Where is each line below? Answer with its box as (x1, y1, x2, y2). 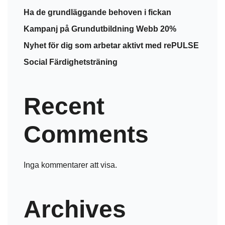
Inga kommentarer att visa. (24, 161, 117, 169)
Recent (24, 93, 104, 120)
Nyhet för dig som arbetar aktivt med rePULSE (24, 41, 199, 50)
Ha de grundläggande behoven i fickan (24, 8, 171, 17)
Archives (24, 196, 126, 222)
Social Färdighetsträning (24, 58, 118, 66)
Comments (24, 121, 149, 148)
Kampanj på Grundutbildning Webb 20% (24, 25, 176, 33)
